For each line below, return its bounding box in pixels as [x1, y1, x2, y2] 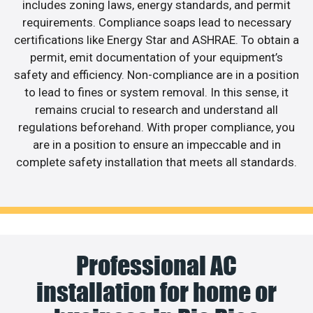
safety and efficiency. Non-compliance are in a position [14, 68, 299, 82]
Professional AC [76, 249, 237, 281]
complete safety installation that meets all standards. [16, 155, 297, 170]
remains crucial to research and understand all [35, 103, 278, 117]
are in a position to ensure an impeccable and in [32, 138, 281, 152]
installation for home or [36, 276, 277, 307]
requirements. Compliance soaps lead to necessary [22, 15, 291, 30]
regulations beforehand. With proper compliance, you [18, 120, 295, 135]
